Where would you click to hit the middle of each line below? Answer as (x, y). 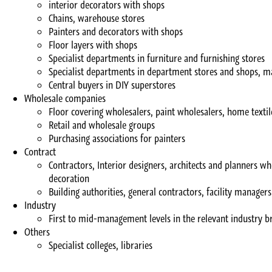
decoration (69, 179)
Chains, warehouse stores (97, 19)
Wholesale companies (65, 99)
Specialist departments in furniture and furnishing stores (157, 59)
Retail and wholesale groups (102, 125)
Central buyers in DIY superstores (112, 85)
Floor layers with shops (93, 45)
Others (37, 232)
